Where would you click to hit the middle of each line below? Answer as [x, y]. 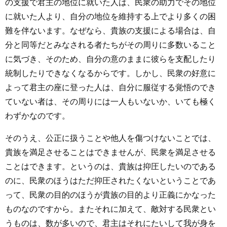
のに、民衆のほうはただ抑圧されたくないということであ [110, 180]
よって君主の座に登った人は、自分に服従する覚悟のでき [110, 87]
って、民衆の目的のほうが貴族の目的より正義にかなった [110, 195]
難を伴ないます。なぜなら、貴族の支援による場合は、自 [110, 30]
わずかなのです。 [37, 116]
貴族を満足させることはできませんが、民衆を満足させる [110, 152]
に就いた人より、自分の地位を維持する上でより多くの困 [110, 16]
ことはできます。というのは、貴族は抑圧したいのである [110, 166]
